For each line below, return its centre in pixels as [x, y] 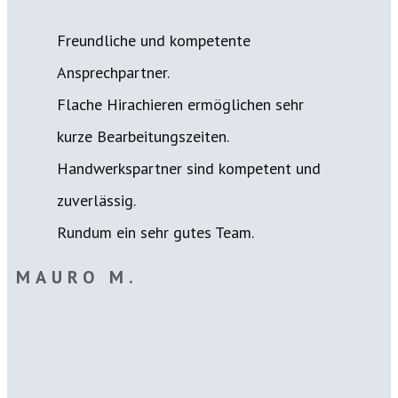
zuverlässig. [96, 200]
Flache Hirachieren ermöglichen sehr [180, 104]
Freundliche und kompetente [154, 40]
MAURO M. [77, 277]
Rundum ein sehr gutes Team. [155, 232]
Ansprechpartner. [113, 72]
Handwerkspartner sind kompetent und [189, 168]
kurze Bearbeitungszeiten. [143, 136]
